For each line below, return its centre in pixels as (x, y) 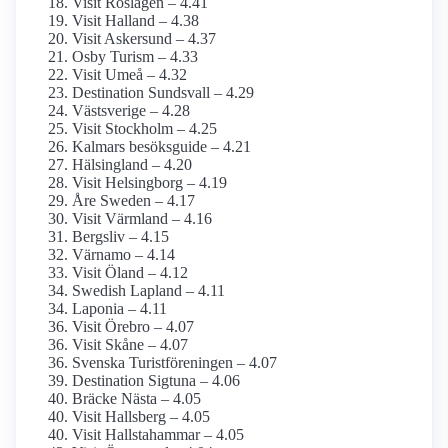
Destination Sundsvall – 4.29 (163, 93)
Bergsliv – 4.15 (120, 237)
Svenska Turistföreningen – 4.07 (174, 363)
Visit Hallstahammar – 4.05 (158, 435)
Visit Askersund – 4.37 (144, 39)
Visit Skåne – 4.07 (130, 345)
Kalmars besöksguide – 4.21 (161, 147)
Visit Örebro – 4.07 (133, 327)
